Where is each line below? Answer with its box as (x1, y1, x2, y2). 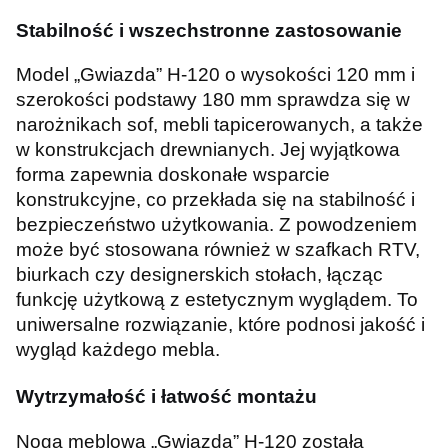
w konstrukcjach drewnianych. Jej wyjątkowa (16, 139, 400, 161)
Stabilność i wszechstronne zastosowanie (16, 19, 402, 41)
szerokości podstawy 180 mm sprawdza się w (16, 89, 410, 111)
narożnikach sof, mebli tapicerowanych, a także (16, 114, 423, 136)
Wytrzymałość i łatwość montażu (16, 386, 317, 408)
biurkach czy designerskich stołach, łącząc (16, 264, 383, 286)
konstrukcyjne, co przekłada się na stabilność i (16, 189, 415, 211)
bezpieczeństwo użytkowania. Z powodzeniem (16, 214, 417, 236)
